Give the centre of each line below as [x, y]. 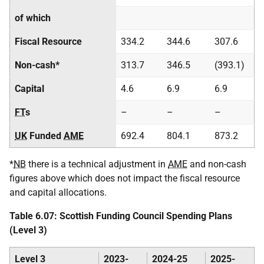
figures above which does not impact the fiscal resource [125, 178]
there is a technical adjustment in [97, 164]
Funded [45, 136]
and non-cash [217, 164]
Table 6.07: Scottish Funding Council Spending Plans [121, 216]
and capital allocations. [58, 192]
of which [33, 18]
